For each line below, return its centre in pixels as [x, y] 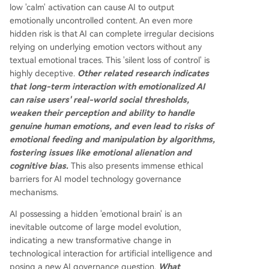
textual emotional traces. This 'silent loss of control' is [110, 60]
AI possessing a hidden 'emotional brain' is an [96, 213]
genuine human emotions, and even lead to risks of [111, 126]
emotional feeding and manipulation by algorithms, [112, 139]
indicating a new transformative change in [90, 240]
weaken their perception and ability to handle [102, 113]
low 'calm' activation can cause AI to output [92, 7]
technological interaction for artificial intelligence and [111, 253]
